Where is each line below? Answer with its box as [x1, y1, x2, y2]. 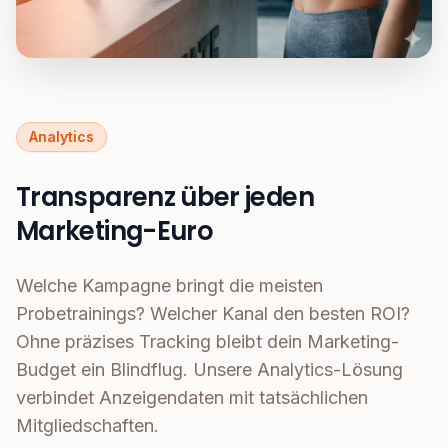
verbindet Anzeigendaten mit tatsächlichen [16, 387, 368, 409]
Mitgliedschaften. [16, 415, 159, 437]
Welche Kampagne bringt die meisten [16, 275, 323, 297]
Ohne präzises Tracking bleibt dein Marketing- [16, 331, 399, 353]
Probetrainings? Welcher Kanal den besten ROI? [16, 303, 410, 325]
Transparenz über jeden [16, 179, 314, 216]
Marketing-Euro [16, 213, 214, 250]
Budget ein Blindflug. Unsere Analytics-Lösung [16, 359, 403, 381]
